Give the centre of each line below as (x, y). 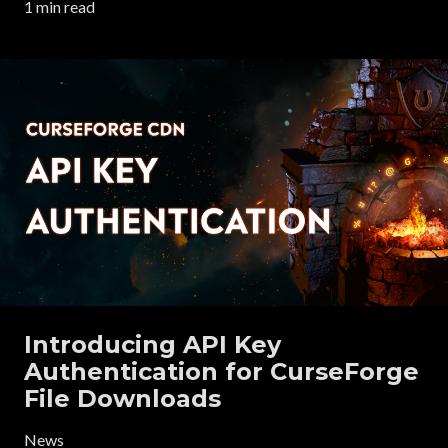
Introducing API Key (152, 344)
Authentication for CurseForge (221, 371)
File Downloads (122, 398)
